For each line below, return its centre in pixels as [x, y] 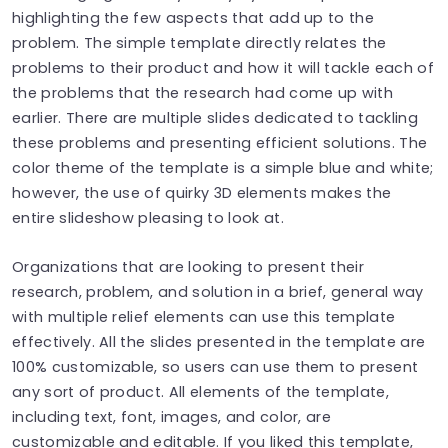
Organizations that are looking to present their [188, 266]
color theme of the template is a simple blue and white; [223, 167]
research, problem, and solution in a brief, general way [218, 291]
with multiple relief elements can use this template [204, 316]
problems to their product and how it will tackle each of [223, 67]
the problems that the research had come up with [203, 92]
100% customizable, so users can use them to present [215, 366]
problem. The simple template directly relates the [199, 42]
